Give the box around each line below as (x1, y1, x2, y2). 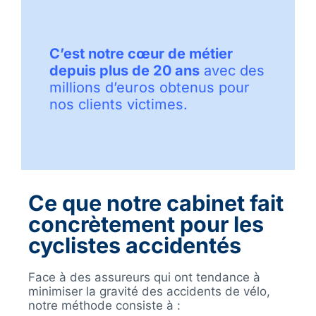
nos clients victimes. (49, 95, 188, 113)
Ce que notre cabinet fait (28, 189, 284, 216)
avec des (200, 61, 265, 79)
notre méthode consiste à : (28, 298, 181, 312)
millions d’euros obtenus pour (49, 78, 250, 96)
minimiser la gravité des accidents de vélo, (28, 284, 270, 298)
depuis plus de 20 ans (49, 61, 200, 79)
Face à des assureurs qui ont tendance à (28, 269, 260, 284)
